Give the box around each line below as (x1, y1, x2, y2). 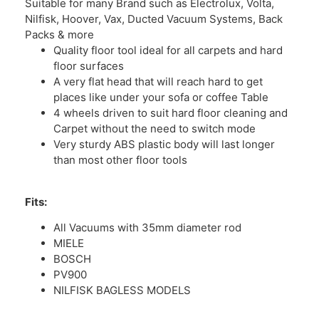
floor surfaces (53, 59, 124, 73)
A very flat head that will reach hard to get (53, 75, 263, 89)
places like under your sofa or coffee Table (53, 90, 268, 105)
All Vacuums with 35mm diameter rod (53, 220, 241, 234)
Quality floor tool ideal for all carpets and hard (53, 43, 283, 58)
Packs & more (25, 28, 94, 42)
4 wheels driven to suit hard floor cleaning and (53, 106, 288, 120)
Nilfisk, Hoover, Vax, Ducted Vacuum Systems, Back (25, 12, 283, 26)
